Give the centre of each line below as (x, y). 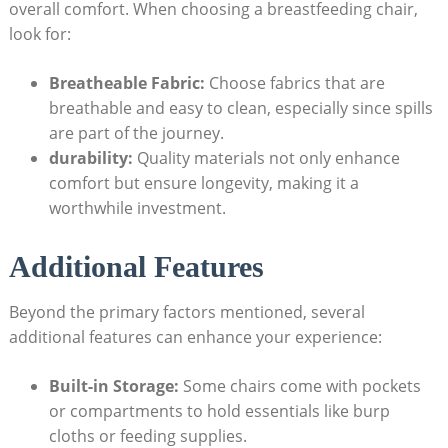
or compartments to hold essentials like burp (219, 411)
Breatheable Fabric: (126, 83)
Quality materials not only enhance (266, 158)
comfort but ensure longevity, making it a (203, 183)
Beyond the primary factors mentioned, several (186, 312)
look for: (39, 34)
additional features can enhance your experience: (195, 337)
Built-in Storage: (113, 386)
